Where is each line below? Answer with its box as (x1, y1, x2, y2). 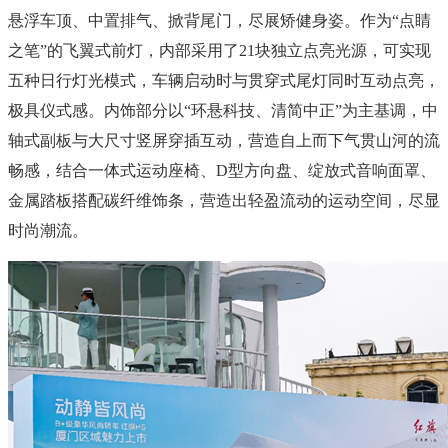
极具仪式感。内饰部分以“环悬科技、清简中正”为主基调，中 (8, 101, 438, 119)
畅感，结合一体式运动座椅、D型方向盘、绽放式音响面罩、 (8, 161, 436, 179)
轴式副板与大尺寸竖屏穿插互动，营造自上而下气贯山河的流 (8, 131, 440, 149)
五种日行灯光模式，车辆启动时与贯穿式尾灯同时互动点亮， (8, 71, 440, 89)
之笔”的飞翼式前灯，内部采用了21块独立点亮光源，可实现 (8, 41, 431, 59)
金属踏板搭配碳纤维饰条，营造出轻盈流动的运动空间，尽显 (8, 191, 440, 209)
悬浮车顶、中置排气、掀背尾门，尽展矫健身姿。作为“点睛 (8, 11, 431, 29)
